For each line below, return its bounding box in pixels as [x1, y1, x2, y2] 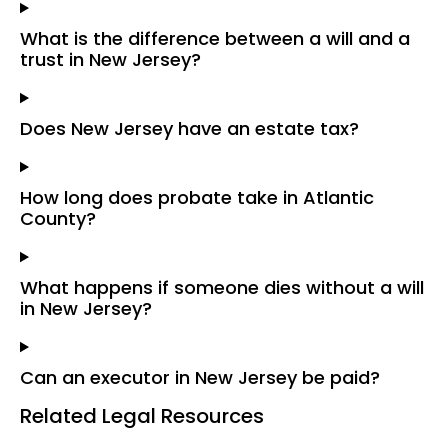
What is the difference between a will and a [20, 26, 410, 52]
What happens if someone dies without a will [20, 275, 424, 301]
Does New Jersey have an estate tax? [20, 116, 359, 142]
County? [20, 206, 96, 232]
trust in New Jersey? [20, 47, 201, 73]
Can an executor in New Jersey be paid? [20, 365, 380, 391]
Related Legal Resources [20, 402, 264, 431]
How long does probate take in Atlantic [20, 185, 374, 211]
